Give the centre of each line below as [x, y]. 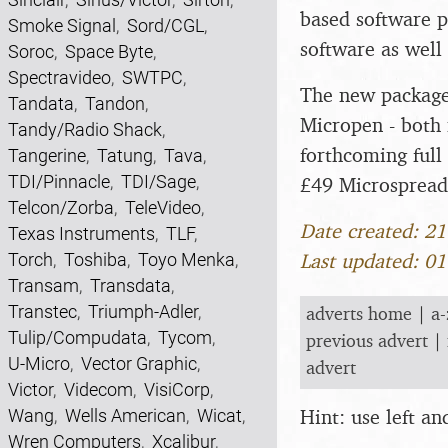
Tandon [115, 103]
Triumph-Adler [143, 311]
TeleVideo [163, 207]
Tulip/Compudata [77, 337]
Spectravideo [59, 77]
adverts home [359, 312]
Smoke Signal [62, 25]
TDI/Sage [158, 181]
